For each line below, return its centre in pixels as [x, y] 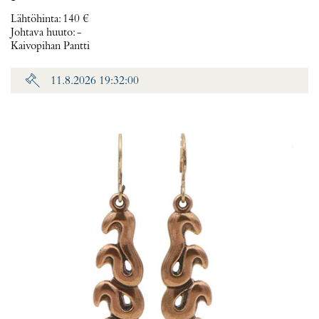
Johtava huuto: [44, 33]
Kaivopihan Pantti [50, 46]
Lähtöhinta [35, 19]
